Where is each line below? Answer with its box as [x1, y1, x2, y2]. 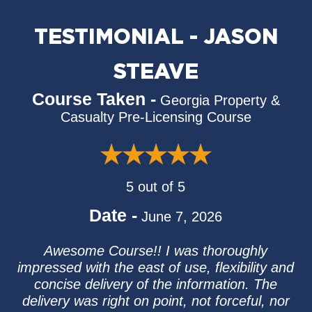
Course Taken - [31, 89, 156, 109]
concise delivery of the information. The [34, 276, 278, 292]
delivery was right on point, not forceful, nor [22, 293, 290, 309]
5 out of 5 [126, 179, 186, 194]
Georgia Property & [159, 93, 280, 108]
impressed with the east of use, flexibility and [17, 260, 295, 275]
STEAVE [113, 63, 198, 82]
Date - [89, 205, 138, 225]
